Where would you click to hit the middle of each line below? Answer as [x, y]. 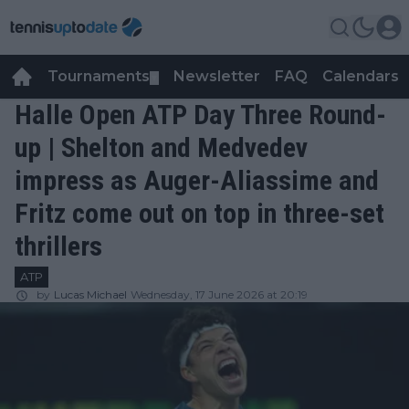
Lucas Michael [90, 294]
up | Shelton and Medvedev [161, 147]
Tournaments [99, 76]
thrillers [58, 246]
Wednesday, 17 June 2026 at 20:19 [219, 294]
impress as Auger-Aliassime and [197, 180]
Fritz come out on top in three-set [199, 213]
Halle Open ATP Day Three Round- [200, 115]
